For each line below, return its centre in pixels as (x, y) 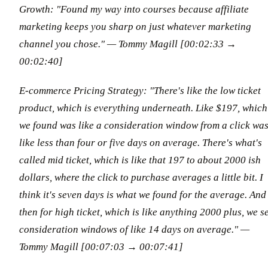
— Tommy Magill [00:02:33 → (172, 44)
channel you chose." (62, 44)
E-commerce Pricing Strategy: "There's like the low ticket (140, 90)
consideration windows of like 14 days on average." (129, 229)
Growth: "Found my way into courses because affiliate (134, 9)
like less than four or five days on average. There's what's (141, 142)
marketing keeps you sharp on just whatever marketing (135, 26)
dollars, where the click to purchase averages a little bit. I (141, 177)
